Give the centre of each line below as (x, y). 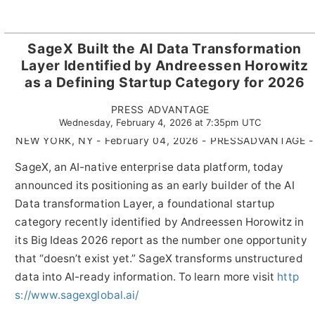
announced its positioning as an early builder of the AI (155, 186)
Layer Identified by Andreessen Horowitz (165, 65)
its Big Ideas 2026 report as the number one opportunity (161, 240)
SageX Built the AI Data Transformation (165, 48)
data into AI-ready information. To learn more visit (146, 277)
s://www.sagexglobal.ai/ (77, 295)
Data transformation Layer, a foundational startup (145, 204)
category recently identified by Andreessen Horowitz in (160, 222)
